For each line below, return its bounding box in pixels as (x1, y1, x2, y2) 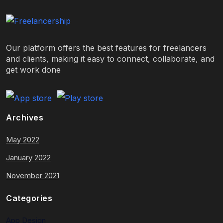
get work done (6, 64, 61, 75)
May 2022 (6, 134, 39, 144)
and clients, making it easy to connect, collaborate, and (6, 53, 215, 64)
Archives (6, 112, 43, 122)
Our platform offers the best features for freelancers (6, 42, 207, 53)
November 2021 (6, 170, 59, 180)
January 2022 (6, 152, 51, 162)
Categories (6, 193, 52, 203)
